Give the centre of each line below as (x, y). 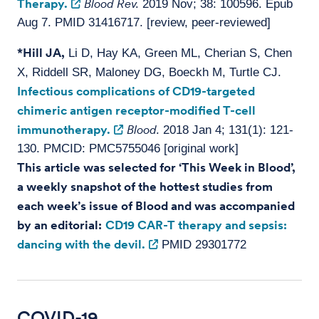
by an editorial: (59, 225)
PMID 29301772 (202, 245)
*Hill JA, (41, 53)
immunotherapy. (64, 130)
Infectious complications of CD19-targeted (136, 91)
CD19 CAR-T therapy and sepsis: (196, 225)
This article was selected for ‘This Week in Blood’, (156, 167)
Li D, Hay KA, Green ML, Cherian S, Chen (178, 53)
